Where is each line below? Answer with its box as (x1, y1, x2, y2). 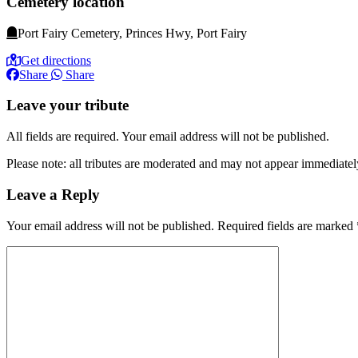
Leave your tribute (6, 97, 129, 114)
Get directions (21, 53, 91, 67)
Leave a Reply (6, 185, 100, 203)
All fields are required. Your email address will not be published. (6, 129, 329, 144)
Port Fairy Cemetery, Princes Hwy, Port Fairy (18, 26, 247, 40)
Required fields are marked (217, 218, 356, 233)
